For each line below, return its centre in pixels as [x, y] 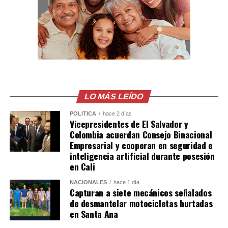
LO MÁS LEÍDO [114, 96]
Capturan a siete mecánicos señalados [140, 192]
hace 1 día [126, 182]
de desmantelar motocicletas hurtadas [141, 203]
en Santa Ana [94, 213]
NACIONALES [88, 182]
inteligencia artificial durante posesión [142, 155]
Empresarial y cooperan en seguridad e [141, 145]
